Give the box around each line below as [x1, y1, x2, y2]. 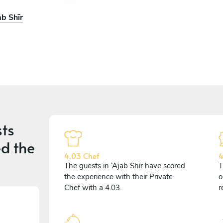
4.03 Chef [64, 150, 99, 161]
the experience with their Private [64, 172, 173, 182]
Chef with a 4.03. [64, 183, 121, 193]
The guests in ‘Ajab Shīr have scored [64, 161, 185, 171]
